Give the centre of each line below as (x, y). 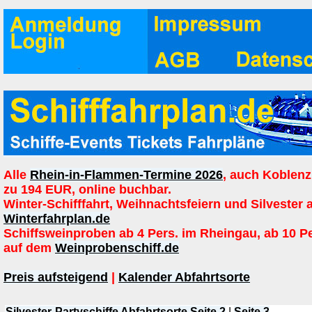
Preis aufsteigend (56, 277)
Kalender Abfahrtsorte (184, 277)
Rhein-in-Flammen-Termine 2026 (126, 175)
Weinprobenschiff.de (117, 248)
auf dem (29, 248)
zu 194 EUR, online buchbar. (87, 189)
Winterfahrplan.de (57, 219)
